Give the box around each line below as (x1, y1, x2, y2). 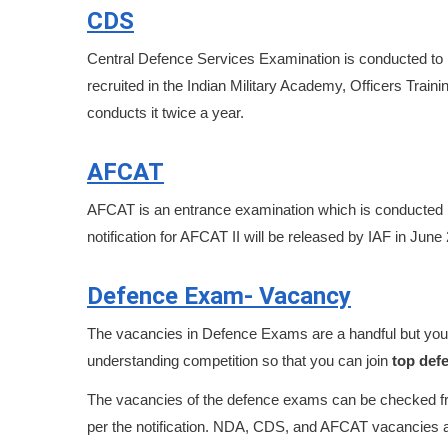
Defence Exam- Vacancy (87, 282, 351, 310)
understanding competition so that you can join (87, 352, 392, 369)
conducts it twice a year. (87, 104, 244, 121)
